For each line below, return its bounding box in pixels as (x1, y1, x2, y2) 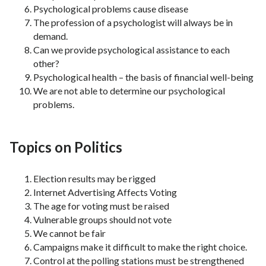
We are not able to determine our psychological (33, 85, 225, 97)
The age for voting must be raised (33, 200, 169, 212)
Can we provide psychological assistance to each (33, 44, 230, 56)
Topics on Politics (9, 138, 122, 156)
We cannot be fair (33, 227, 106, 239)
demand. (33, 30, 68, 42)
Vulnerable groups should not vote (33, 214, 172, 226)
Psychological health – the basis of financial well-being (33, 71, 254, 83)
